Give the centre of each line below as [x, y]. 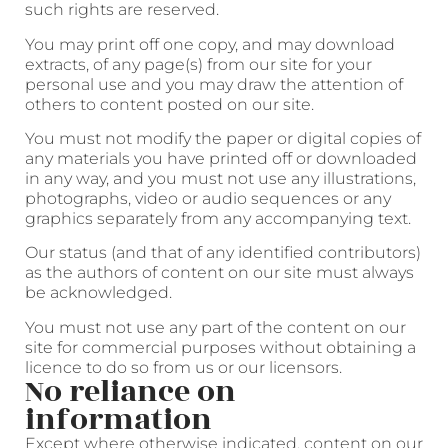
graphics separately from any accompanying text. [218, 218]
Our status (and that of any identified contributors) [223, 253]
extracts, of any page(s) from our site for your [198, 64]
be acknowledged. [98, 293]
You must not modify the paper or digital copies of [223, 138]
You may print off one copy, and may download [210, 44]
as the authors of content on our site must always [219, 273]
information [118, 419]
